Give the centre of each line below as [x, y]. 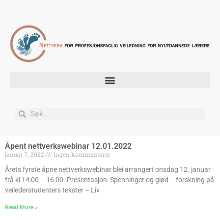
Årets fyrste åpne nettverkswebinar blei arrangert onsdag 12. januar [108, 169]
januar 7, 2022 [25, 154]
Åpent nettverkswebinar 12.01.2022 [68, 146]
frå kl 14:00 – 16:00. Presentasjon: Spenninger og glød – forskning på [110, 179]
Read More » [21, 207]
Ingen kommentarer [81, 154]
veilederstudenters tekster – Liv [52, 190]
